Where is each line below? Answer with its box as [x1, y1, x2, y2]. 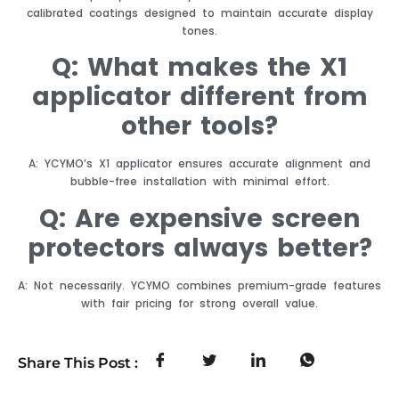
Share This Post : [18, 354, 138, 372]
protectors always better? [27, 230, 372, 265]
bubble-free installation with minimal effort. [69, 174, 330, 190]
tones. [182, 22, 217, 38]
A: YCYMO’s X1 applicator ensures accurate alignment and [28, 156, 370, 172]
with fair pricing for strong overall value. [81, 295, 318, 311]
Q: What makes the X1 [52, 50, 347, 85]
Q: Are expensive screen [39, 200, 360, 236]
